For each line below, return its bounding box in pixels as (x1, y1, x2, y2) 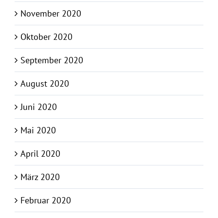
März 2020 (20, 171, 60, 183)
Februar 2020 (20, 195, 71, 206)
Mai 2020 (20, 125, 56, 136)
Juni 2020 (20, 101, 57, 113)
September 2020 (20, 54, 83, 66)
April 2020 (20, 148, 60, 160)
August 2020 (20, 78, 69, 90)
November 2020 (20, 8, 81, 19)
